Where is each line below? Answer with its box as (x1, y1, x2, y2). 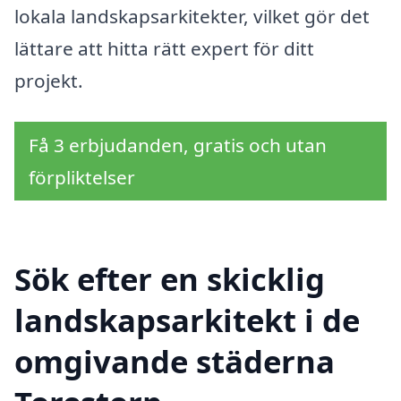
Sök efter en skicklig (14, 257, 325, 300)
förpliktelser (29, 165, 135, 191)
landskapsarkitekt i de (14, 298, 360, 341)
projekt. (14, 68, 83, 94)
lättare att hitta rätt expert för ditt (14, 36, 314, 62)
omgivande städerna (14, 339, 335, 382)
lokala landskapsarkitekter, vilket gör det (14, 4, 370, 30)
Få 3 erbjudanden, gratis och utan (29, 132, 327, 158)
